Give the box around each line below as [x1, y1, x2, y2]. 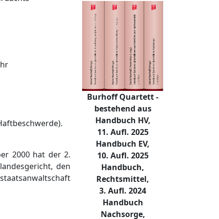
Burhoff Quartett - [87, 91, 158, 103]
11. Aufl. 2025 [97, 127, 149, 138]
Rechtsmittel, [96, 174, 149, 185]
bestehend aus [94, 103, 152, 114]
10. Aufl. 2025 [97, 150, 149, 161]
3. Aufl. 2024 [99, 185, 146, 197]
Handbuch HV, [95, 115, 151, 126]
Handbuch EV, [96, 138, 150, 150]
